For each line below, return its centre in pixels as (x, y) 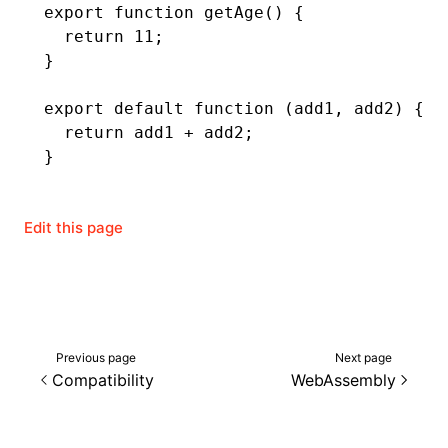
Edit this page (73, 227)
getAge (229, 12)
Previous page (96, 357)
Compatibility (103, 379)
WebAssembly (343, 379)
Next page (363, 357)
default (144, 108)
